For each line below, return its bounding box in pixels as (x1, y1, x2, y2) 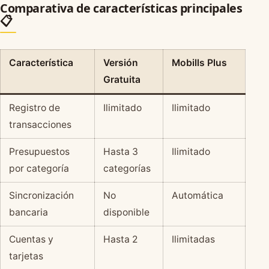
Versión (103, 56, 138, 68)
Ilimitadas (171, 233, 215, 245)
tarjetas (8, 250, 43, 262)
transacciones (8, 118, 71, 130)
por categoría (8, 162, 69, 174)
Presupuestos (8, 145, 70, 157)
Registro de (8, 101, 60, 113)
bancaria (8, 206, 48, 218)
